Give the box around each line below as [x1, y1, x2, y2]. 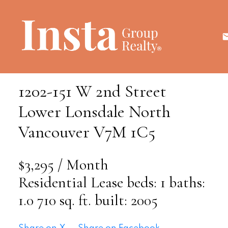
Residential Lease [18, 173, 123, 192]
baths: [168, 173, 205, 192]
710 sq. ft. [37, 191, 91, 210]
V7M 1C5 [93, 121, 155, 142]
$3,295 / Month [18, 155, 108, 175]
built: [94, 191, 131, 210]
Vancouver [18, 121, 90, 142]
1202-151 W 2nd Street [18, 80, 166, 102]
